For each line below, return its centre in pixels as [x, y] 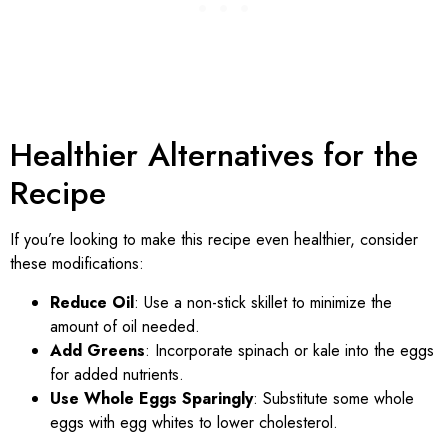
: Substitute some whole [333, 398]
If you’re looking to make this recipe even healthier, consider [214, 240]
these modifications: [77, 264]
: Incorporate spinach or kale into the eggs [289, 350]
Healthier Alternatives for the [214, 155]
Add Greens [97, 350]
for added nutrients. [117, 374]
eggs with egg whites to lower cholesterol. [194, 422]
